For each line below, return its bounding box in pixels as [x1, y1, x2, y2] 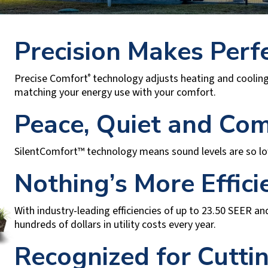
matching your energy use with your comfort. [14, 85, 216, 100]
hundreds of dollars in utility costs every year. [14, 217, 216, 232]
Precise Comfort [14, 71, 88, 86]
